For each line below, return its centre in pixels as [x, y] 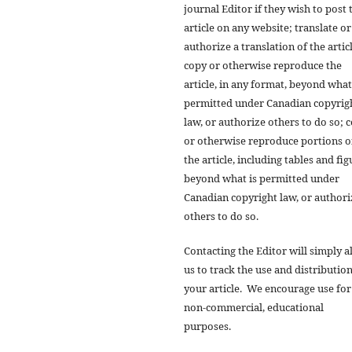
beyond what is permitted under [262, 178]
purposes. [209, 326]
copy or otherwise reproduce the [263, 65]
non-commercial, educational [254, 307]
